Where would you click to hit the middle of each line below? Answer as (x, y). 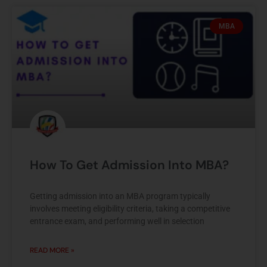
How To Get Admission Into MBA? (129, 165)
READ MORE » (52, 250)
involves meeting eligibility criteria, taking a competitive (130, 208)
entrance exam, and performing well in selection (117, 221)
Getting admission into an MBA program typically (120, 196)
